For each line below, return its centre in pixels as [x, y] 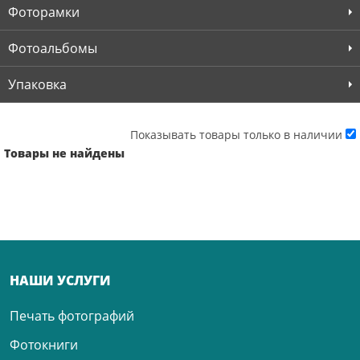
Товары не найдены [64, 153]
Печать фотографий [72, 316]
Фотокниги [44, 345]
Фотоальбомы [53, 49]
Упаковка [37, 85]
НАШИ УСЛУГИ [60, 281]
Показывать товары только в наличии [236, 135]
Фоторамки [44, 12]
